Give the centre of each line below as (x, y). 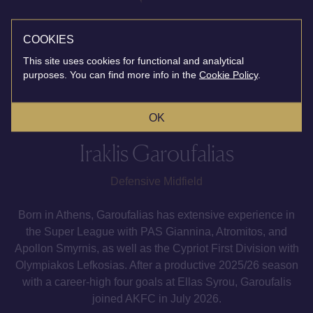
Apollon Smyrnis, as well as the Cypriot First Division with (156, 248)
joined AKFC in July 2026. (156, 298)
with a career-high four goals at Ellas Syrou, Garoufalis (156, 282)
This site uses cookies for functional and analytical (133, 60)
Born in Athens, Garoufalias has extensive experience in (156, 214)
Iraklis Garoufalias (156, 153)
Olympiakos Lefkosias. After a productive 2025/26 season (156, 265)
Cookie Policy (228, 74)
